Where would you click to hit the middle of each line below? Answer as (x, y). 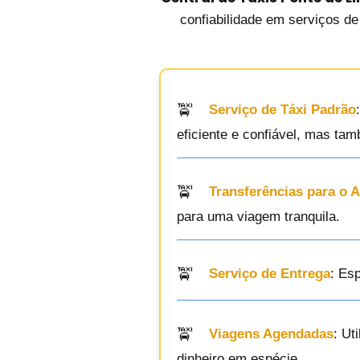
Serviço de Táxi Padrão (282, 110)
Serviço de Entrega (270, 274)
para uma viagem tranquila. (258, 217)
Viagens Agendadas (271, 334)
